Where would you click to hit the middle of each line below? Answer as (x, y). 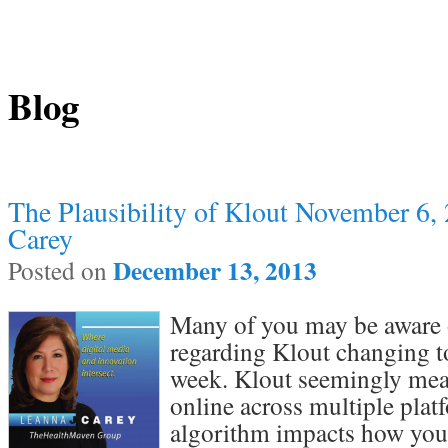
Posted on (60, 270)
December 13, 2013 (214, 271)
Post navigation (63, 154)
